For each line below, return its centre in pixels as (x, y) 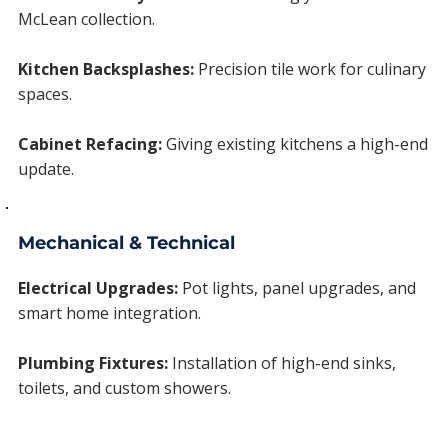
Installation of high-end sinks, (282, 363)
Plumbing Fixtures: (93, 363)
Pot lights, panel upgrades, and (297, 288)
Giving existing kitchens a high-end (295, 143)
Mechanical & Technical (129, 243)
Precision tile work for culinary (310, 68)
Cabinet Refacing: (90, 143)
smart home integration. (110, 313)
